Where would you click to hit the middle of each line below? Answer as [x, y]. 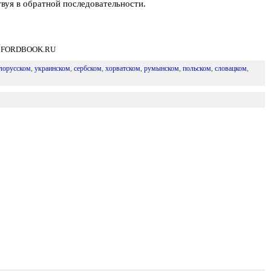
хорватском [122, 68]
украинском [52, 68]
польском [197, 68]
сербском [87, 68]
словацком [230, 68]
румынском [161, 68]
